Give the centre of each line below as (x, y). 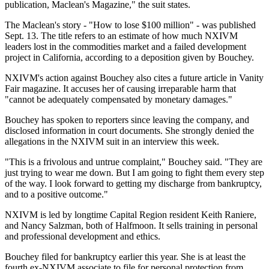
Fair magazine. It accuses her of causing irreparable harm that (120, 89)
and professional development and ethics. (83, 237)
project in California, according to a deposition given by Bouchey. (129, 58)
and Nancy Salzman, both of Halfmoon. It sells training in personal (131, 226)
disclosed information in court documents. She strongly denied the (129, 131)
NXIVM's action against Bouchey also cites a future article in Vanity (134, 78)
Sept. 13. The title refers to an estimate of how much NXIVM (121, 36)
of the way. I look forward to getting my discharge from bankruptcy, (133, 184)
